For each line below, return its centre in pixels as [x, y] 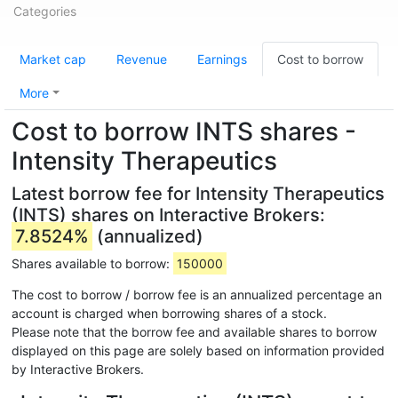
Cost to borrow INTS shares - [184, 131]
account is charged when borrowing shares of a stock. [169, 313]
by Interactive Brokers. [78, 369]
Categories [45, 11]
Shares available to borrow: [92, 263]
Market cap [53, 59]
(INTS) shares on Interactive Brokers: [168, 215]
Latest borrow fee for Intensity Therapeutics [198, 194]
